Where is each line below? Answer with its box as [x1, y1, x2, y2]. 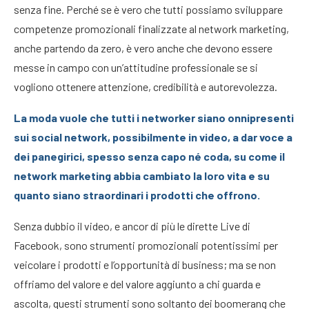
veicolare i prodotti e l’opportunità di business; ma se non [14, 258, 276, 271]
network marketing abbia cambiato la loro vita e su [14, 169, 270, 182]
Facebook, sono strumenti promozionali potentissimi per [14, 239, 278, 252]
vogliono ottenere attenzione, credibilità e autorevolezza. [14, 80, 277, 93]
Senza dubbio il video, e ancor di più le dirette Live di [14, 219, 250, 232]
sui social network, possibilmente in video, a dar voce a [14, 130, 292, 143]
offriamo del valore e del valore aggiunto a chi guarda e [14, 277, 261, 290]
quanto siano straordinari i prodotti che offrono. [14, 188, 260, 201]
